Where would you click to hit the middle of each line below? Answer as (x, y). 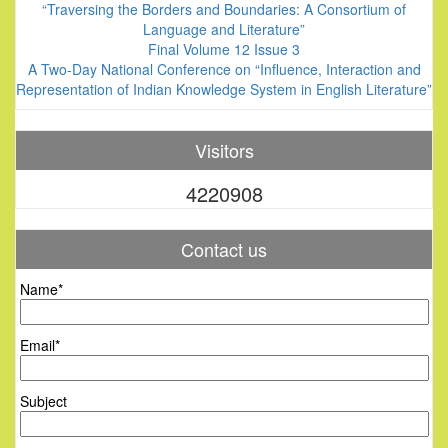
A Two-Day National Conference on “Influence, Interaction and (224, 69)
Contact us (224, 249)
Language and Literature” (224, 29)
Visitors (224, 150)
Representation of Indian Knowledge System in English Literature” (224, 89)
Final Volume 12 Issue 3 (224, 49)
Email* (40, 345)
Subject (43, 401)
